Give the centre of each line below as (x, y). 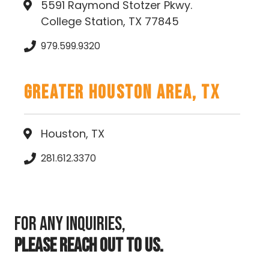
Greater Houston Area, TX (122, 92)
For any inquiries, (70, 224)
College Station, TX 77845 (110, 21)
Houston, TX (73, 133)
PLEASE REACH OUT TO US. (89, 246)
